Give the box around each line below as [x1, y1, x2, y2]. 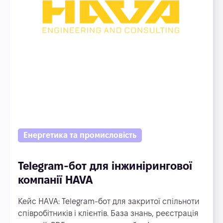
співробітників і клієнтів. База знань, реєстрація [18, 209, 199, 218]
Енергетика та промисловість [23, 131, 136, 139]
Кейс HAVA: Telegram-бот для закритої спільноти [18, 197, 200, 206]
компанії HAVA [18, 174, 93, 186]
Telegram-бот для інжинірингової [18, 160, 192, 172]
